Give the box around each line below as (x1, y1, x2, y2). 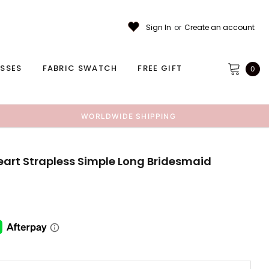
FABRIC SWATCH (42, 62, 118, 74)
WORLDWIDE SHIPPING (81, 112, 176, 121)
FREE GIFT (138, 62, 183, 74)
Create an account (184, 22, 255, 32)
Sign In (146, 22, 171, 32)
